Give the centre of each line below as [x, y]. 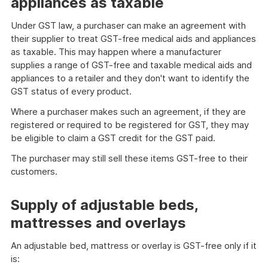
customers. [34, 171]
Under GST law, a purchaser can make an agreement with [128, 25]
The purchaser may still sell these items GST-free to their [129, 158]
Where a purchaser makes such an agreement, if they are [128, 112]
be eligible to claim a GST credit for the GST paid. [113, 138]
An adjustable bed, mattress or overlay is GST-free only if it [134, 246]
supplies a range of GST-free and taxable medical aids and [131, 65]
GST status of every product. [71, 91]
